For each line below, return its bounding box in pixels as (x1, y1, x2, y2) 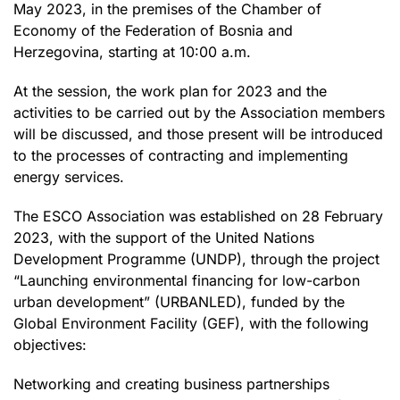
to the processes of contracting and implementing (13, 146, 348, 164)
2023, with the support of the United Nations (13, 228, 314, 246)
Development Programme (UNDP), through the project (13, 249, 379, 268)
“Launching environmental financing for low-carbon (13, 271, 360, 289)
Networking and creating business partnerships (13, 374, 329, 393)
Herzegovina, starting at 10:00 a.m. (13, 42, 251, 61)
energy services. (13, 167, 124, 186)
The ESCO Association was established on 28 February (13, 206, 383, 225)
